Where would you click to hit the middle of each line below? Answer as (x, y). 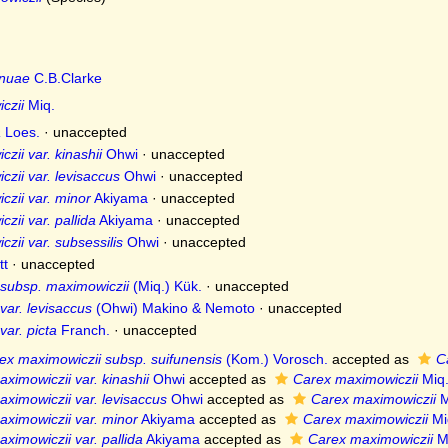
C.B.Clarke (65, 78)
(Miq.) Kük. (165, 286)
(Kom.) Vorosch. (274, 359)
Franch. (83, 330)
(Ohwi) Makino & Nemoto (173, 308)
